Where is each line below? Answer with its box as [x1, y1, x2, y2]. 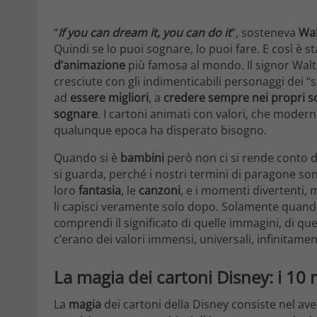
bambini [120, 150, 164, 166]
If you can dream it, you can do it [58, 25, 231, 41]
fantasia [79, 183, 121, 199]
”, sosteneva [231, 25, 299, 41]
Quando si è [54, 150, 120, 166]
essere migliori [70, 90, 149, 106]
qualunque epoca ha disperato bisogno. [54, 122, 267, 139]
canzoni [139, 183, 180, 199]
